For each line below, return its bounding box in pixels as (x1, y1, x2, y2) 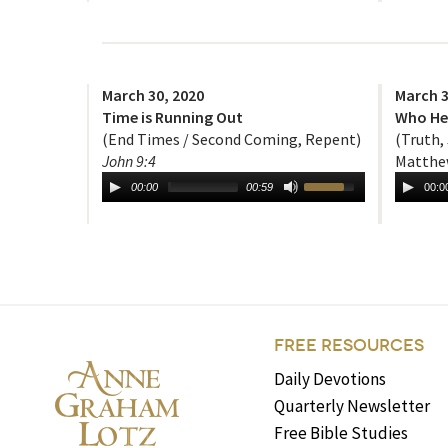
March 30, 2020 (102, 85, 204, 106)
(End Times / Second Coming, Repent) (102, 129, 361, 150)
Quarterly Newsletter (274, 395, 431, 418)
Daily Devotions (274, 368, 387, 391)
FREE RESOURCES (274, 335, 425, 357)
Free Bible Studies (274, 422, 409, 445)
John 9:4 (102, 151, 156, 172)
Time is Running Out (102, 107, 243, 128)
